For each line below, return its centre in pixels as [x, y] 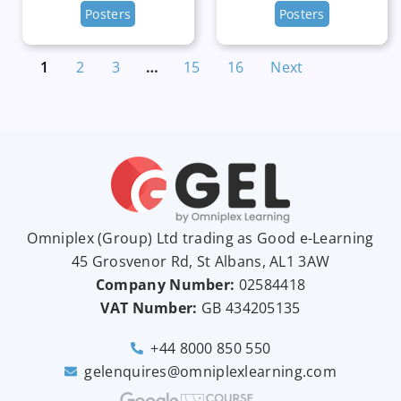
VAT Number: [149, 307]
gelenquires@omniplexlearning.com [211, 372]
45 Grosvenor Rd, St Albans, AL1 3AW [200, 261]
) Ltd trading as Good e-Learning [260, 238]
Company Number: [165, 284]
